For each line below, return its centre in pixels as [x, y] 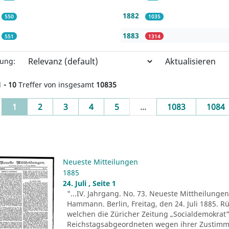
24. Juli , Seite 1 [90, 183]
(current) [34, 106]
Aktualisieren [190, 61]
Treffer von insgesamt [56, 84]
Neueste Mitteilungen [101, 162]
